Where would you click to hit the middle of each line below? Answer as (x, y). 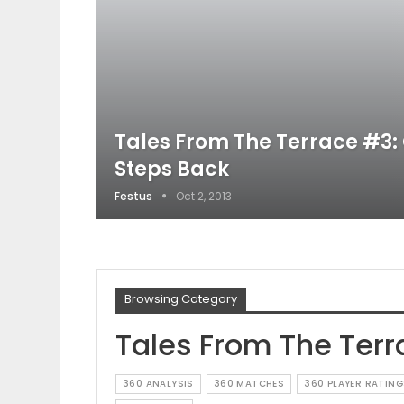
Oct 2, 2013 (204, 196)
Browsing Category (181, 298)
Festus (135, 196)
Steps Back (172, 169)
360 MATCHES (249, 383)
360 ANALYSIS (158, 383)
